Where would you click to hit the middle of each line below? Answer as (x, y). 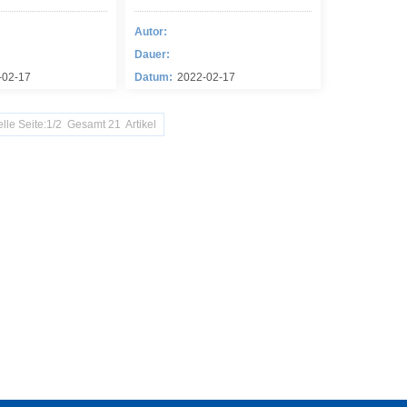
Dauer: (152, 55)
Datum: (154, 77)
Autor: (151, 32)
